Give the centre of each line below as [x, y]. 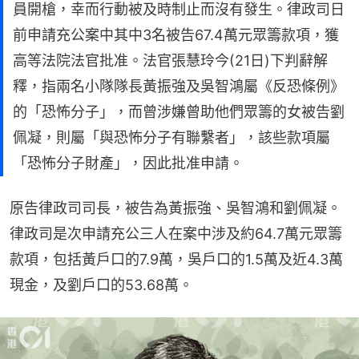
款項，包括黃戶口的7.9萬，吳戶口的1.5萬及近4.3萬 [176, 259]
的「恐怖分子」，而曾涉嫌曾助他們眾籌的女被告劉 [179, 111]
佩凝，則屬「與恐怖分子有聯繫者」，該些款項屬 [171, 137]
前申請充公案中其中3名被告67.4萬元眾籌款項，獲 [176, 34]
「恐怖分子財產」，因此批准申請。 [128, 163]
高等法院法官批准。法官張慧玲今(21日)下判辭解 [170, 60]
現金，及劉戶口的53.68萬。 [101, 284]
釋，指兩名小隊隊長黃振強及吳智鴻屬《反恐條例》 [179, 86]
